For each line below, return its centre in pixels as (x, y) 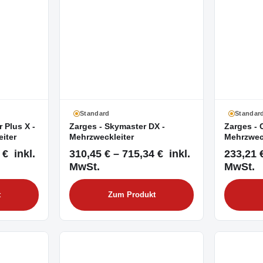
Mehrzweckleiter (102, 137)
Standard (95, 113)
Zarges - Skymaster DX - (117, 127)
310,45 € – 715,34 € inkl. (130, 154)
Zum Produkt (131, 195)
